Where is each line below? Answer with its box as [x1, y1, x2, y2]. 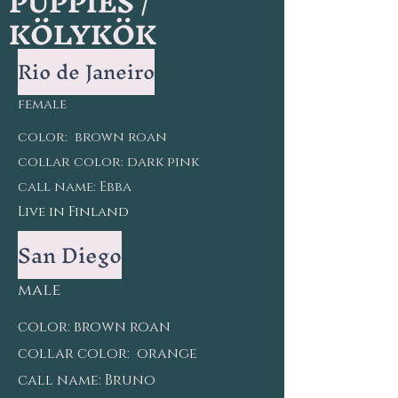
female [18, 95, 67, 114]
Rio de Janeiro [18, 49, 155, 95]
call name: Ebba [18, 178, 131, 196]
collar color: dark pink [18, 153, 199, 171]
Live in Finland [18, 203, 129, 221]
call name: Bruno [18, 370, 155, 390]
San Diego [18, 231, 122, 279]
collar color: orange [18, 344, 197, 363]
